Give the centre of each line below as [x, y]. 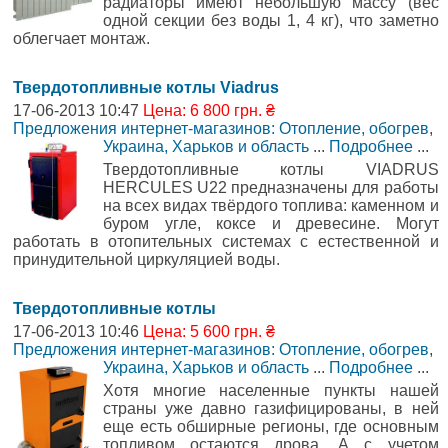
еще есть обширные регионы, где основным [271, 426]
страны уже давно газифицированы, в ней [271, 408]
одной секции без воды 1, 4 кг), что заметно [271, 20]
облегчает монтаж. [81, 38]
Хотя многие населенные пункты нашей [271, 390]
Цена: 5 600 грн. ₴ [209, 331]
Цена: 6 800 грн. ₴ [209, 110]
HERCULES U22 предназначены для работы [271, 187]
